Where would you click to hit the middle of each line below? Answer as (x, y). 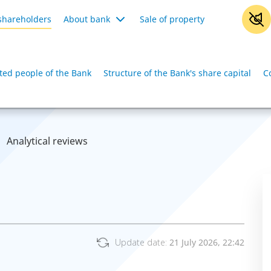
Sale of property (172, 19)
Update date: (142, 242)
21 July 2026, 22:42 (207, 242)
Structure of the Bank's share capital (177, 73)
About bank (87, 19)
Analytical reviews (47, 141)
